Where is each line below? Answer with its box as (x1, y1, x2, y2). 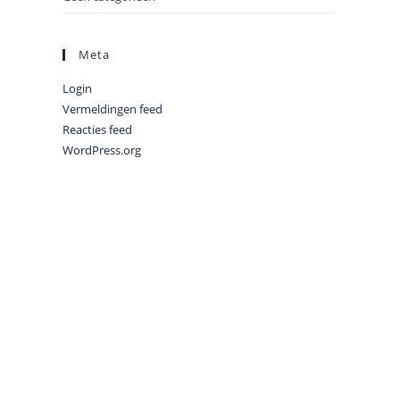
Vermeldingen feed (62, 101, 162, 118)
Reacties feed (62, 121, 132, 138)
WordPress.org (62, 142, 141, 159)
